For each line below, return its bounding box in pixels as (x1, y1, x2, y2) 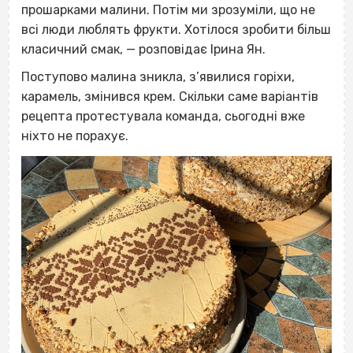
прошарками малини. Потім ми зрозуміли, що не (21, 2, 315, 17)
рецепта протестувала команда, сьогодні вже (21, 108, 305, 124)
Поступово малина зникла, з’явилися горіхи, (21, 69, 295, 84)
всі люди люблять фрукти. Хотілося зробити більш (21, 21, 331, 37)
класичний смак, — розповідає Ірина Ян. (21, 41, 266, 57)
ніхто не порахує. (21, 128, 128, 143)
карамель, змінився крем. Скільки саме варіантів (21, 88, 318, 104)
